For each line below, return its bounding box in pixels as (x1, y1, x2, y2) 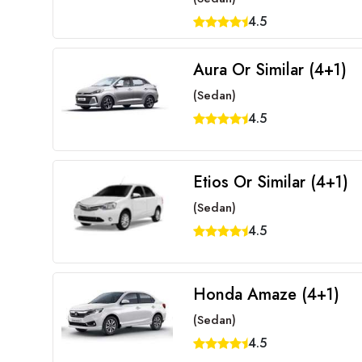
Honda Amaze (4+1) (192, 283, 339, 306)
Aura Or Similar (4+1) (192, 58, 347, 82)
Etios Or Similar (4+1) (192, 170, 348, 194)
